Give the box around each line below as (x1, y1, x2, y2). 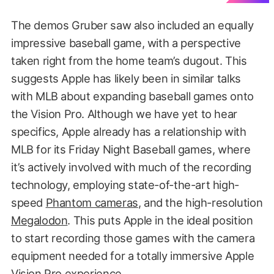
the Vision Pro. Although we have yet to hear (10, 107, 237, 121)
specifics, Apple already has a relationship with (10, 125, 246, 139)
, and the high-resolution (138, 196, 263, 210)
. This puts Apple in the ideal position (67, 213, 253, 228)
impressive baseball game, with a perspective (10, 36, 241, 50)
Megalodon (10, 213, 68, 228)
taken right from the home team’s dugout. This (10, 54, 247, 68)
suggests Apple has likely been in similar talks (10, 72, 241, 86)
